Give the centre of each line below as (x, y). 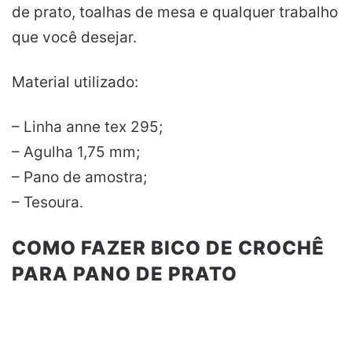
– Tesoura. (48, 203)
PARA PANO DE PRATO (125, 274)
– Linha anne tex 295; (87, 127)
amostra (114, 178)
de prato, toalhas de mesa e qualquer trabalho (175, 13)
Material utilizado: (75, 82)
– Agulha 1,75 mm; (76, 152)
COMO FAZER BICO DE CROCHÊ (168, 248)
